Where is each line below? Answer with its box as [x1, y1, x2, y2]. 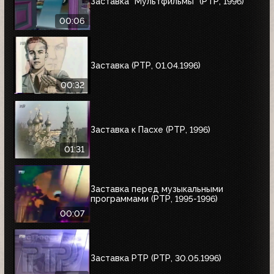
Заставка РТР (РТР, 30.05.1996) [91, 253, 221, 263]
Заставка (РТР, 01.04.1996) [91, 60, 201, 70]
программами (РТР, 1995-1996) [91, 193, 218, 204]
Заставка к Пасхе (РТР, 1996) [91, 124, 210, 135]
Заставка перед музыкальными [91, 183, 223, 194]
